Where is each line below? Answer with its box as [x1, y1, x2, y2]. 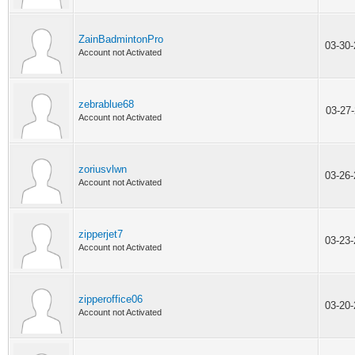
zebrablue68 [78, 98, 134, 110]
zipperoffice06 [78, 293, 143, 305]
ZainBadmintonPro [78, 33, 163, 45]
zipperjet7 [78, 228, 123, 240]
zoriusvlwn [78, 163, 127, 175]
